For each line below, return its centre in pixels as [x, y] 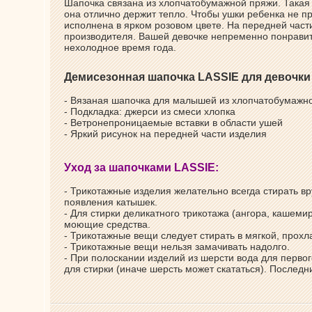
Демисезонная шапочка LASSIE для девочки [187, 77]
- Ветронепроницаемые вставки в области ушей [173, 123]
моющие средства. [107, 224]
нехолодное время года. [120, 47]
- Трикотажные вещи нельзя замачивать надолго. [177, 247]
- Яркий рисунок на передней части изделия [165, 134]
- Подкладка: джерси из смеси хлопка [150, 111]
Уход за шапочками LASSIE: [141, 167]
